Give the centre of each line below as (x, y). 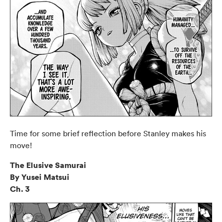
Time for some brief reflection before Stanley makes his (108, 133)
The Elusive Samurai (48, 165)
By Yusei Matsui (40, 177)
